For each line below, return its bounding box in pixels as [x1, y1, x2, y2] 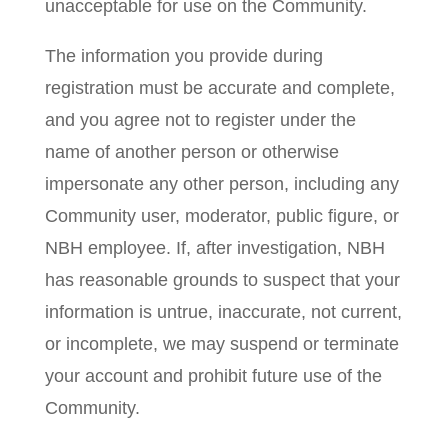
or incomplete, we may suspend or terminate [44, 334, 399, 354]
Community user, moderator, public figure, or [44, 206, 399, 226]
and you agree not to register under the [44, 110, 356, 130]
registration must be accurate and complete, [44, 78, 395, 98]
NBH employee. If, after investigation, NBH [44, 238, 385, 258]
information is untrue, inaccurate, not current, [44, 302, 402, 322]
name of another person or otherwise [44, 142, 339, 162]
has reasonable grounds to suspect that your [44, 270, 400, 290]
